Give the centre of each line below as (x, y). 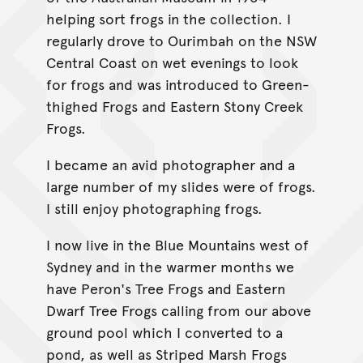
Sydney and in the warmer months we (170, 266)
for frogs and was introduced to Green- (177, 83)
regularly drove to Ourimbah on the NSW (181, 40)
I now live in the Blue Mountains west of (177, 244)
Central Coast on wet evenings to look (172, 62)
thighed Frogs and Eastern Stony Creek (174, 105)
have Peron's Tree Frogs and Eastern (165, 288)
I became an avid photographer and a (170, 164)
